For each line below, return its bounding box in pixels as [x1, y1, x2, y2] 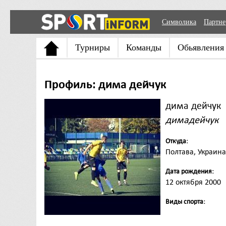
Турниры [75, 42, 110, 52]
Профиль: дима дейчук [44, 78, 166, 91]
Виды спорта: [165, 198, 205, 205]
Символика [162, 18, 196, 26]
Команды [126, 42, 161, 52]
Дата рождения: [165, 167, 214, 175]
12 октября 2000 [165, 178, 221, 187]
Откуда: [165, 137, 188, 145]
